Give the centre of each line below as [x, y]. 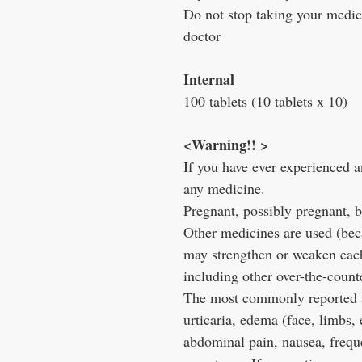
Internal [209, 80]
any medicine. [224, 189]
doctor [202, 36]
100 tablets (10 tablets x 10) [265, 101]
